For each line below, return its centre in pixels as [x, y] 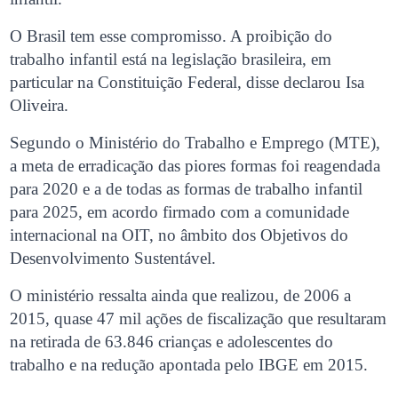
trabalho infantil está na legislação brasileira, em [171, 60]
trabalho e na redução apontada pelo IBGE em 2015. [189, 365]
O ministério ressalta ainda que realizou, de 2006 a [181, 296]
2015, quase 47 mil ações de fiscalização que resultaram [199, 319]
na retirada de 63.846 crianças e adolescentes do [172, 342]
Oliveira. [40, 106]
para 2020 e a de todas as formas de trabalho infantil [187, 189]
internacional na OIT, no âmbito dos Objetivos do [179, 235]
